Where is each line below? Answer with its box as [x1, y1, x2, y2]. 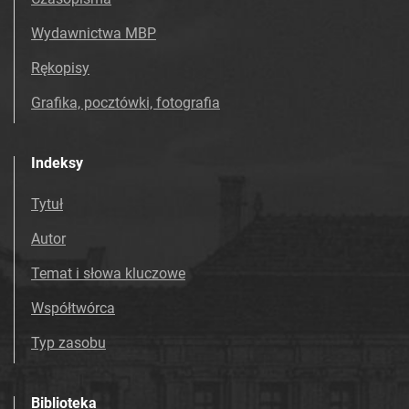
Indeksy [31, 154, 83, 173]
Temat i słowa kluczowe [31, 265, 185, 283]
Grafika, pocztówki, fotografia [31, 94, 220, 112]
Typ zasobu [31, 334, 106, 352]
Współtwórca [31, 299, 115, 318]
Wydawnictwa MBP [31, 25, 156, 43]
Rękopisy [31, 59, 89, 78]
